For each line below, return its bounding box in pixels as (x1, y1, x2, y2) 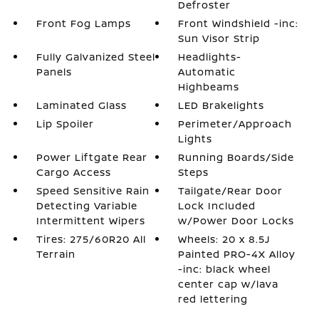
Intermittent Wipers (36, 214, 145, 227)
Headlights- (178, 50, 242, 63)
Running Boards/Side (178, 150, 295, 164)
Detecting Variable (36, 199, 137, 212)
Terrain (36, 247, 75, 261)
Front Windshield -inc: (178, 16, 299, 30)
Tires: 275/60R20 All (36, 232, 146, 246)
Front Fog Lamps (36, 16, 131, 30)
